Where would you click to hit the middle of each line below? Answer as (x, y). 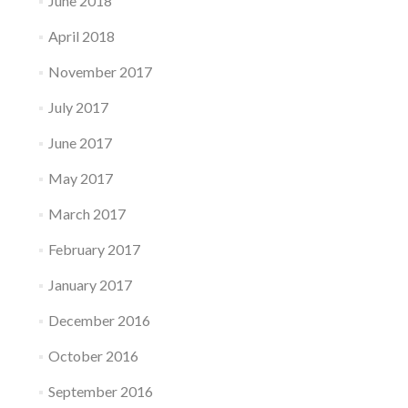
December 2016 (99, 320)
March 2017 (87, 214)
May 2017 (80, 178)
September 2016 (100, 391)
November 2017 (100, 71)
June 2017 (80, 143)
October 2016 (93, 356)
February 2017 (94, 249)
